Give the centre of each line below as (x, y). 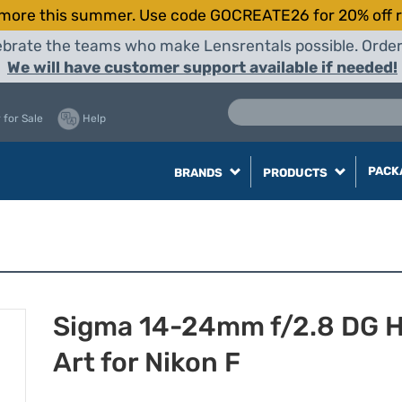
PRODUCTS (296, 173)
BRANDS (199, 173)
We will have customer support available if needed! (202, 67)
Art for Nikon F (147, 363)
